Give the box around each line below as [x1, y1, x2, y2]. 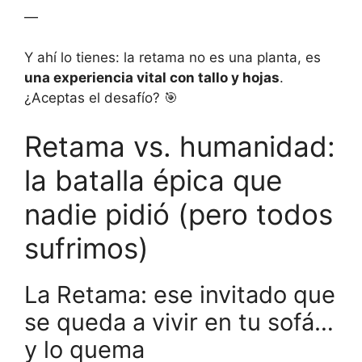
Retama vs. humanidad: [24, 128, 335, 163]
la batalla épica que [24, 162, 282, 197]
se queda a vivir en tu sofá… [24, 307, 334, 336]
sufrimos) [24, 230, 149, 265]
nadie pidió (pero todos [24, 196, 333, 231]
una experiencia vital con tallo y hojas [24, 69, 280, 86]
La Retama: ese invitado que [24, 280, 335, 309]
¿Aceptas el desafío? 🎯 [24, 90, 178, 107]
